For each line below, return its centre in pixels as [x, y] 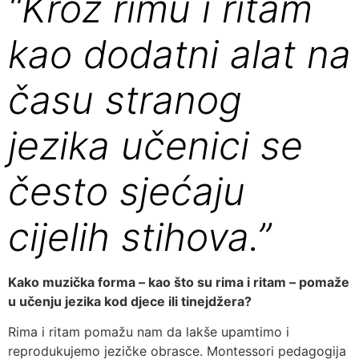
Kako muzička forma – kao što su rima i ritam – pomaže [179, 282]
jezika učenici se [155, 145]
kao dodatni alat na [179, 54]
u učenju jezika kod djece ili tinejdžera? [130, 301]
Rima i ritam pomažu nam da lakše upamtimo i [149, 332]
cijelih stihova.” [139, 236]
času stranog [125, 99]
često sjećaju [127, 191]
